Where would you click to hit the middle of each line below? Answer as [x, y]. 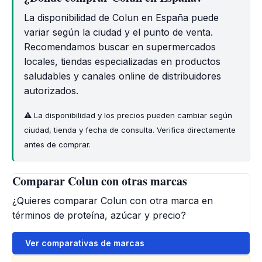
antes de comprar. [57, 144]
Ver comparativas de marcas [85, 243]
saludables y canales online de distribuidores [122, 76]
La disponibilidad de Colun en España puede [121, 17]
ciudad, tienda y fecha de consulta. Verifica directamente [130, 130]
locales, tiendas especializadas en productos [122, 61]
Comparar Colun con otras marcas [100, 181]
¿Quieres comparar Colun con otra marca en [113, 201]
